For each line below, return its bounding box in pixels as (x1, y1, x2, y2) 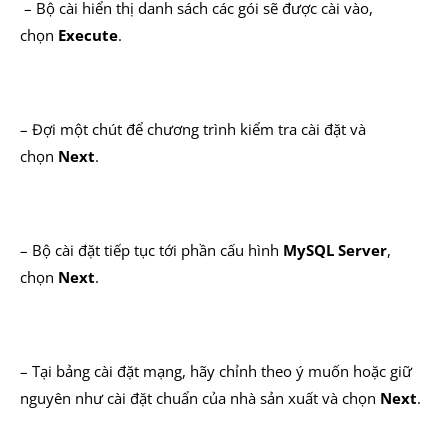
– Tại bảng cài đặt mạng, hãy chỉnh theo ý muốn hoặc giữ (20, 361, 412, 381)
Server (338, 240, 387, 260)
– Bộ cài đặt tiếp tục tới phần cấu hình (20, 240, 283, 260)
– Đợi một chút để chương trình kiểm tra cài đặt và (20, 119, 366, 139)
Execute (58, 25, 118, 45)
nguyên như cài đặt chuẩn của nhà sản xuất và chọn (20, 388, 380, 408)
